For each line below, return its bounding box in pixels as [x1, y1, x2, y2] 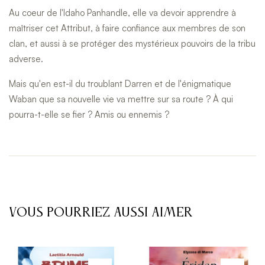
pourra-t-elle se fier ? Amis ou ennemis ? [9, 109, 169, 120]
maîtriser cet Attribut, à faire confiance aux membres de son [9, 22, 245, 34]
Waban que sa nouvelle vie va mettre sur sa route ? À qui [9, 93, 233, 105]
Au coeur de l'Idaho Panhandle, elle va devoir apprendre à [9, 7, 236, 18]
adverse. [9, 53, 43, 64]
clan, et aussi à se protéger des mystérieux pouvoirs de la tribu [9, 38, 256, 49]
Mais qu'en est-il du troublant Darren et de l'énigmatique [9, 78, 231, 89]
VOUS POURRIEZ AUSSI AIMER [9, 207, 193, 219]
